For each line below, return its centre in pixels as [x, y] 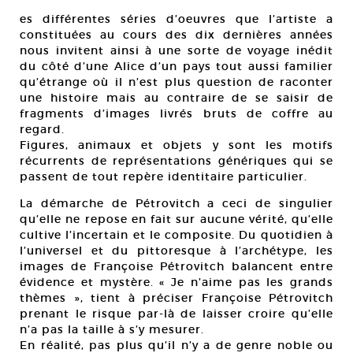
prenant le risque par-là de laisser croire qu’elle [176, 314]
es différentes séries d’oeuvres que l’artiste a [176, 19]
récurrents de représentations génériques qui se [176, 161]
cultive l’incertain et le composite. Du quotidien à [176, 235]
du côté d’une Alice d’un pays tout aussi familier [176, 66]
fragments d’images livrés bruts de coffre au [176, 113]
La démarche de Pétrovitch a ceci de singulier [176, 203]
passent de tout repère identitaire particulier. [163, 176]
